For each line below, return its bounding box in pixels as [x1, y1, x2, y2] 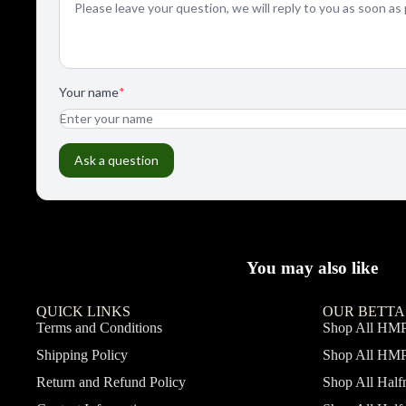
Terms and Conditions [36, 319, 162, 335]
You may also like [246, 257, 378, 277]
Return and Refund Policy [36, 373, 186, 390]
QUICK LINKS [36, 303, 130, 319]
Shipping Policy [36, 346, 128, 362]
